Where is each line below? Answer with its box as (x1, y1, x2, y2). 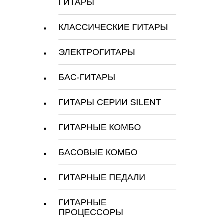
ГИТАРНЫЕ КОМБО (58, 122, 141, 132)
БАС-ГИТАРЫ (58, 72, 115, 82)
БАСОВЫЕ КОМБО (58, 147, 137, 157)
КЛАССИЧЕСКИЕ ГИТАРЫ (58, 22, 168, 32)
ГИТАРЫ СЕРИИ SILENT (58, 97, 161, 107)
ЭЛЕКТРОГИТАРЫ (58, 47, 135, 57)
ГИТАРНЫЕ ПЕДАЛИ (58, 172, 145, 182)
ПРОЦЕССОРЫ (58, 207, 123, 217)
